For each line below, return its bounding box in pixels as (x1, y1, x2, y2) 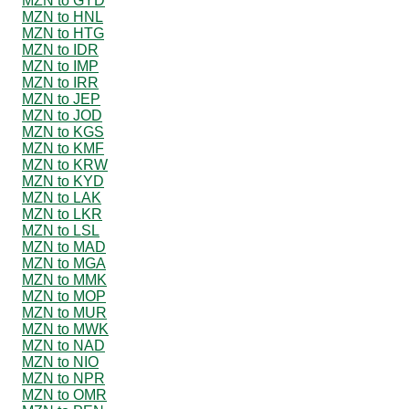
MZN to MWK (22, 320, 109, 337)
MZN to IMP (22, 58, 99, 74)
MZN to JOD (22, 107, 102, 123)
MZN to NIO (22, 353, 99, 370)
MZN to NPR (22, 370, 105, 386)
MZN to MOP (22, 288, 106, 304)
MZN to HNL (22, 8, 103, 25)
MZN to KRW (22, 156, 108, 173)
